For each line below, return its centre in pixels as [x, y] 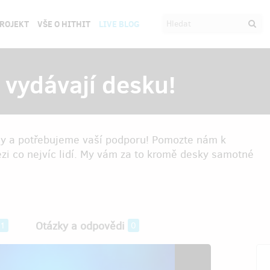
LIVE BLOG [119, 24]
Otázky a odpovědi [80, 226]
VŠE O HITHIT [64, 24]
